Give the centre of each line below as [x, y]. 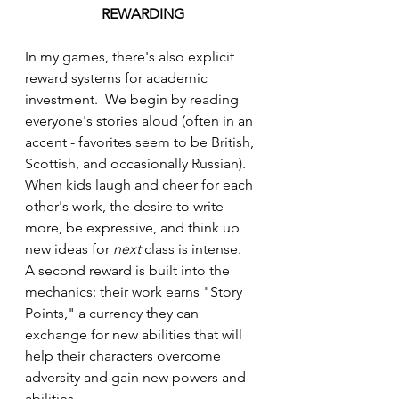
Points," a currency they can [114, 313]
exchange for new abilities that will [135, 335]
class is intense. [195, 249]
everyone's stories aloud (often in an [141, 121]
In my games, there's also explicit [131, 57]
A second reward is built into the [129, 271]
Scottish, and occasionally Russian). [139, 164]
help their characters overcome [125, 356]
